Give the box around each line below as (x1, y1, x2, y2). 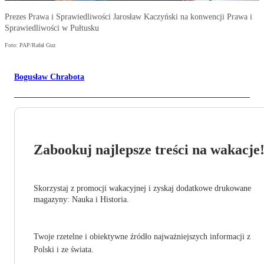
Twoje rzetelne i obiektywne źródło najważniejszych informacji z (34, 232, 250, 242)
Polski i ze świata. (34, 245, 94, 255)
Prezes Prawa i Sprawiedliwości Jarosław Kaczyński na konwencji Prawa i (5, 12, 252, 22)
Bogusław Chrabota (14, 72, 84, 82)
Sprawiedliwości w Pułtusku (5, 24, 99, 33)
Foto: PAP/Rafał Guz (5, 42, 55, 49)
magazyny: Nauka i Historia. (34, 195, 129, 204)
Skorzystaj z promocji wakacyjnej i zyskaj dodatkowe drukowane (34, 184, 251, 193)
